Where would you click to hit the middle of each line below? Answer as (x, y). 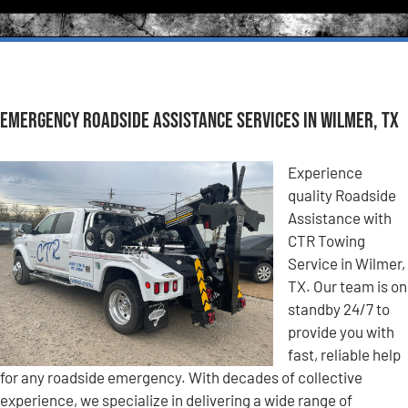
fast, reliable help (344, 354)
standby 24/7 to (339, 308)
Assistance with (340, 217)
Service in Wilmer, (347, 263)
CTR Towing (326, 240)
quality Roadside (342, 194)
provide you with (341, 331)
